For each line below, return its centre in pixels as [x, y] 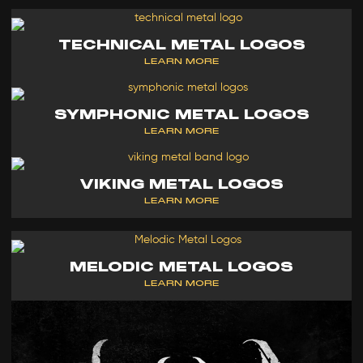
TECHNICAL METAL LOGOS [181, 45]
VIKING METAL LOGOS [181, 185]
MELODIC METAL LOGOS [181, 267]
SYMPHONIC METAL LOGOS [181, 115]
